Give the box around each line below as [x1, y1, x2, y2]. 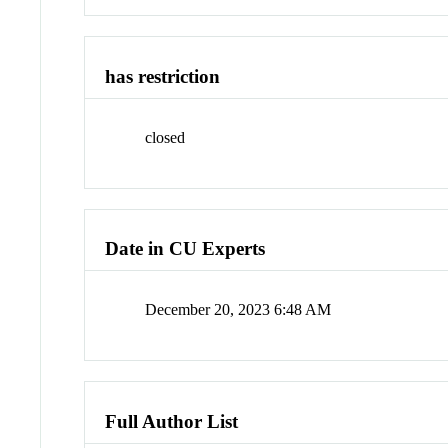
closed [145, 128, 186, 146]
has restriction [105, 66, 221, 88]
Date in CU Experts [105, 238, 266, 260]
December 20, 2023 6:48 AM [145, 301, 332, 319]
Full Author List [105, 410, 239, 432]
